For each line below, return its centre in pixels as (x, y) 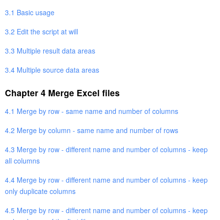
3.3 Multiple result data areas (50, 50)
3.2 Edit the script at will (41, 31)
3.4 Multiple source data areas (52, 69)
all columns (22, 160)
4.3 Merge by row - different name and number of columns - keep (106, 149)
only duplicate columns (40, 191)
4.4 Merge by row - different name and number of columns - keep (106, 179)
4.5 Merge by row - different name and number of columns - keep (106, 210)
